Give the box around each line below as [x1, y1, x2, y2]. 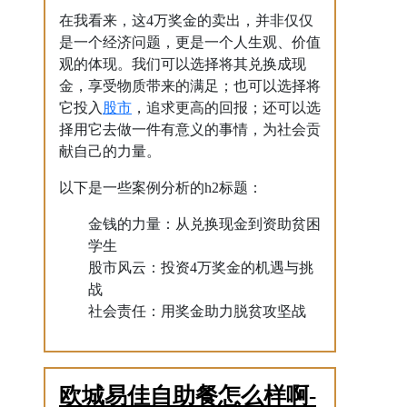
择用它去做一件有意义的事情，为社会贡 [59, 122, 321, 137]
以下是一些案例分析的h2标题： [59, 180, 263, 195]
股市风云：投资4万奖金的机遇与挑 [88, 260, 313, 275]
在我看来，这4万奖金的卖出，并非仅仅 [59, 13, 313, 28]
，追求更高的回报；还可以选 [132, 100, 321, 115]
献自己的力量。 [59, 144, 161, 159]
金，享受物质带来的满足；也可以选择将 [59, 78, 321, 94]
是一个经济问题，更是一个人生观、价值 [59, 35, 321, 50]
